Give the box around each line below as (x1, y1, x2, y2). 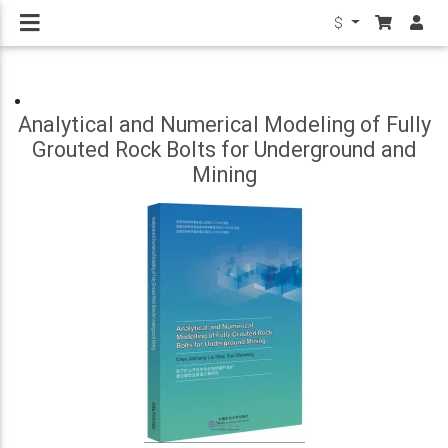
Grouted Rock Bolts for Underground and (31, 136, 417, 163)
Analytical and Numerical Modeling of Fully (17, 111, 431, 138)
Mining (191, 161, 257, 188)
